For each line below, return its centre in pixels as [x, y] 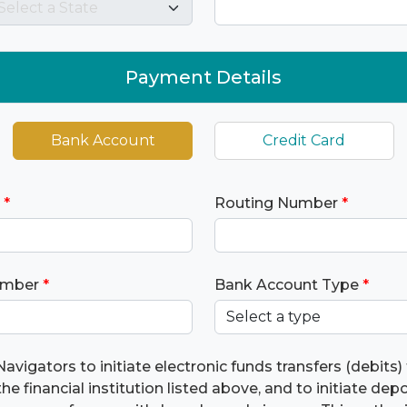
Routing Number [276, 203]
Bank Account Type [287, 284]
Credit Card [304, 140]
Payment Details [203, 77]
